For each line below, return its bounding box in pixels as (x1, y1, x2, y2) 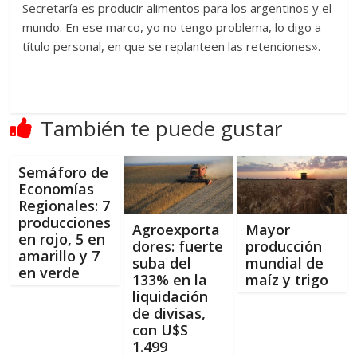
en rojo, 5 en (18, 229, 106, 249)
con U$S (131, 320, 188, 339)
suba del (131, 253, 191, 273)
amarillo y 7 (18, 245, 100, 265)
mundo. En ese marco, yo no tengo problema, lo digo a (22, 18, 322, 35)
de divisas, (131, 303, 206, 323)
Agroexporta (131, 219, 220, 239)
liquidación (131, 286, 208, 306)
